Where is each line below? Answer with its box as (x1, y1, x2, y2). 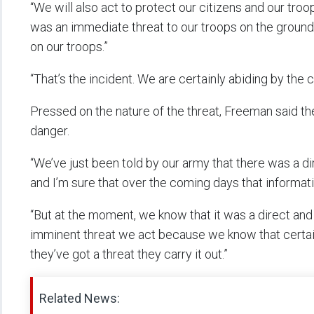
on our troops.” (30, 39, 108, 55)
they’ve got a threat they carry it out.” (30, 247, 228, 262)
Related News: (39, 291, 120, 306)
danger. (30, 123, 69, 139)
